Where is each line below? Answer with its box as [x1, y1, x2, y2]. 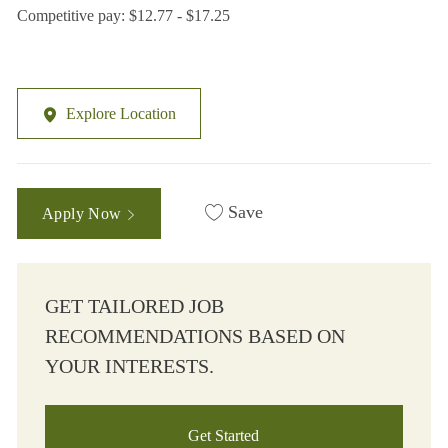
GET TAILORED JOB [44, 295, 224, 318]
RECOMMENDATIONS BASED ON [44, 325, 345, 348]
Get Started [188, 427, 260, 445]
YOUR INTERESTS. [44, 355, 214, 378]
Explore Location [65, 105, 176, 123]
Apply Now [41, 205, 126, 223]
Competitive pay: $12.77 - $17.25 [16, 7, 230, 25]
